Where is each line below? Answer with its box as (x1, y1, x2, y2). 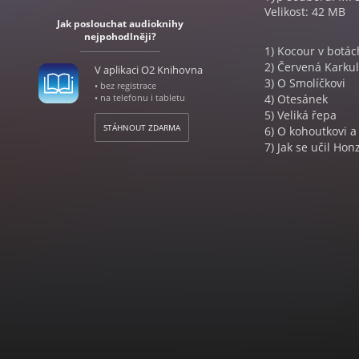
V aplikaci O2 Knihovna (94, 63, 203, 77)
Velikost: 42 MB (264, 4, 345, 19)
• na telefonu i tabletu (94, 91, 185, 103)
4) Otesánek (264, 91, 328, 107)
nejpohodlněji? (84, 30, 156, 43)
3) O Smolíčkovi (264, 75, 345, 91)
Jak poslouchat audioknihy (57, 17, 184, 30)
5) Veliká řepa (264, 107, 337, 123)
